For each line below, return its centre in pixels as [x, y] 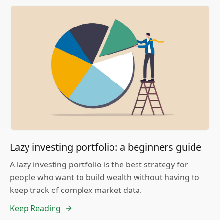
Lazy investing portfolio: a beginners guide [106, 147]
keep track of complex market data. [76, 190]
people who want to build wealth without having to [105, 178]
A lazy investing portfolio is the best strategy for [99, 165]
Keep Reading [35, 208]
